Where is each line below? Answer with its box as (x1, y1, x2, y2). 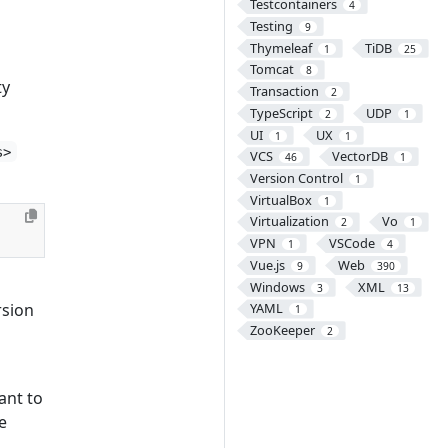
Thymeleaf (249, 38, 312, 57)
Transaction (249, 82, 319, 101)
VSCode (328, 234, 375, 253)
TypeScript (249, 103, 313, 122)
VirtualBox (249, 190, 312, 209)
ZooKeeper (249, 321, 315, 340)
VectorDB (331, 147, 388, 166)
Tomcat (249, 60, 294, 79)
